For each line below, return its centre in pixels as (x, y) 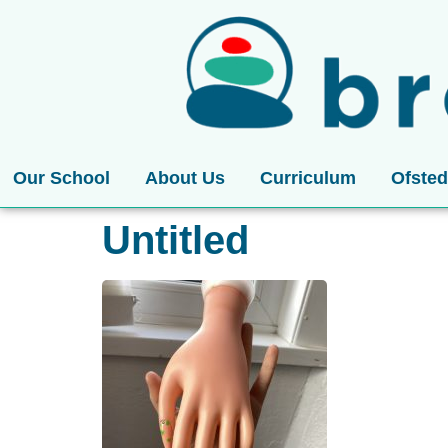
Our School (61, 178)
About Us (184, 178)
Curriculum (307, 178)
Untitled (175, 240)
